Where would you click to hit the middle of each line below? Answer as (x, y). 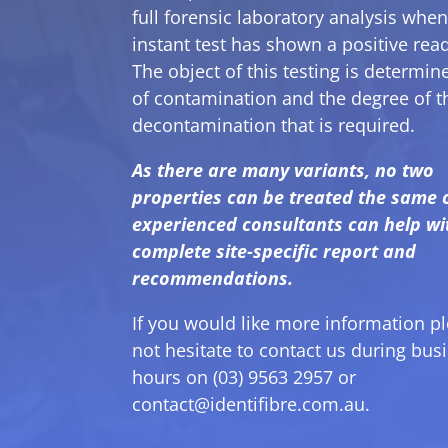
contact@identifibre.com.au (248, 403)
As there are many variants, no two (283, 169)
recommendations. (215, 277)
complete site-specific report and (274, 250)
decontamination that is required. (273, 124)
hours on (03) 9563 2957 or (244, 376)
